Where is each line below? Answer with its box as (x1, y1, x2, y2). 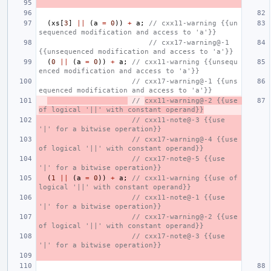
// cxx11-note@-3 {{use (132, 116, 225, 124)
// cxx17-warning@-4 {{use (132, 135, 238, 143)
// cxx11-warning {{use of (132, 174, 238, 182)
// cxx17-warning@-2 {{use (132, 212, 238, 221)
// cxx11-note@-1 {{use (132, 193, 225, 201)
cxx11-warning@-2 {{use (145, 96, 238, 105)
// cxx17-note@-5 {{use (132, 154, 225, 163)
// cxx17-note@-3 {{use (132, 232, 225, 240)
